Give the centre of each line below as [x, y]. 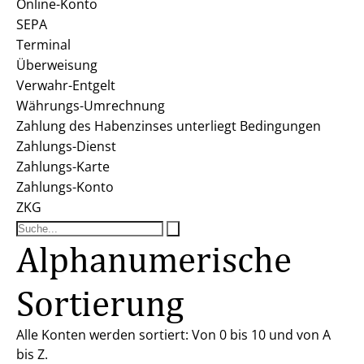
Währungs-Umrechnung [91, 106]
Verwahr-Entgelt [66, 85]
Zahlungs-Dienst [66, 146]
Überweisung [57, 65]
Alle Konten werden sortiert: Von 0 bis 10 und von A [173, 335]
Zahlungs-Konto [65, 187]
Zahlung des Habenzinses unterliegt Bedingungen [169, 126]
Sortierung [100, 303]
